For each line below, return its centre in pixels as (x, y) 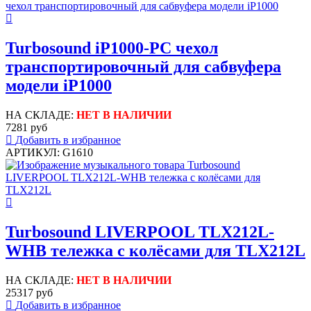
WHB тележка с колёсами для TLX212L (155, 251)
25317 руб (29, 292)
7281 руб (26, 128)
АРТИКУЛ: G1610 (49, 153)
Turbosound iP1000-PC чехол (112, 48)
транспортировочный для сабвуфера (143, 67)
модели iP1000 (59, 86)
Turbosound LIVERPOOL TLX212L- (140, 232)
